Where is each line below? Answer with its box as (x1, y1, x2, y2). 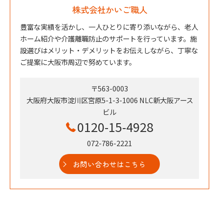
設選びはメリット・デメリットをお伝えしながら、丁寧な (20, 45, 198, 56)
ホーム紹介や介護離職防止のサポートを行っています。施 (20, 33, 197, 44)
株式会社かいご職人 (72, 3, 147, 16)
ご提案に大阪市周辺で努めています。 (20, 57, 136, 67)
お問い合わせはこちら (73, 159, 146, 170)
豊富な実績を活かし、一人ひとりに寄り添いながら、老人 (20, 22, 198, 32)
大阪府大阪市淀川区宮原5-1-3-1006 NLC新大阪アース (26, 95, 193, 106)
